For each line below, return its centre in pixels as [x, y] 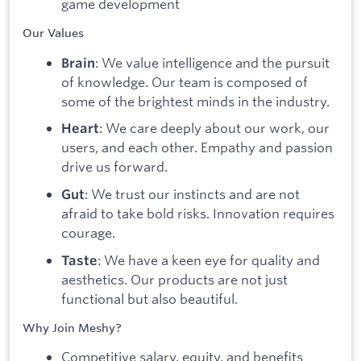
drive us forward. [114, 167]
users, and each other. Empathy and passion [197, 147]
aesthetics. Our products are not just [174, 279]
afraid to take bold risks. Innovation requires [198, 214]
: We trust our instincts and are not [192, 194]
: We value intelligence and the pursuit [212, 62]
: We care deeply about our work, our [214, 128]
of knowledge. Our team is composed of [185, 81]
